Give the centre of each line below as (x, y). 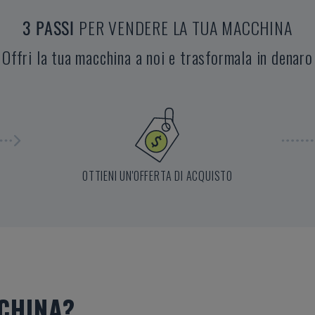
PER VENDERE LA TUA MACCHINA (185, 27)
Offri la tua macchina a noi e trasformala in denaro (157, 57)
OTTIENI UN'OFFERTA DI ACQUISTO (157, 175)
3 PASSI (49, 27)
